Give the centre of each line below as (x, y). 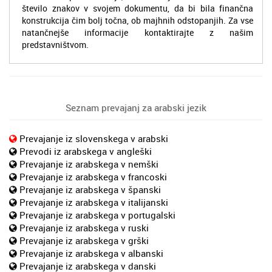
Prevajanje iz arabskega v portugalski (97, 215)
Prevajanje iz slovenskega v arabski (94, 138)
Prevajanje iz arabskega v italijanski (94, 202)
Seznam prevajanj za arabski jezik (136, 107)
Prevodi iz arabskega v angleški (86, 151)
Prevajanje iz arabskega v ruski (84, 227)
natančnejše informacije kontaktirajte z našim (138, 32)
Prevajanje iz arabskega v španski (90, 189)
